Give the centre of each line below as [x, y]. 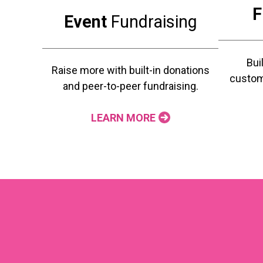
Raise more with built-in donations [130, 70]
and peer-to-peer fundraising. [130, 86]
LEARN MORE [123, 118]
